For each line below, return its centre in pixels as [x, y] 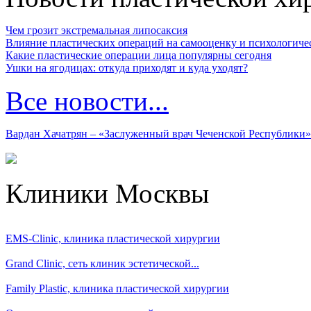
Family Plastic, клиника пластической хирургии [117, 288]
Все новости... [87, 101]
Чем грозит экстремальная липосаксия [96, 30]
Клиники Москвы [107, 193]
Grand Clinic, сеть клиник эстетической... [102, 263]
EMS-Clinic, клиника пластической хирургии [113, 238]
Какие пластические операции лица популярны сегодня [138, 55]
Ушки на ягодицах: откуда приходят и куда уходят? [127, 68]
